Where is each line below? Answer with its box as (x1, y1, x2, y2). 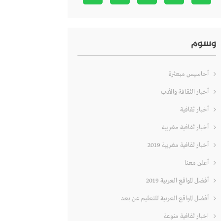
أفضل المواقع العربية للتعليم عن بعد (121, 194, 209, 203)
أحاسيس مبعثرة (169, 70, 209, 79)
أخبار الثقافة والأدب (161, 88, 209, 97)
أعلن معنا (184, 159, 209, 168)
